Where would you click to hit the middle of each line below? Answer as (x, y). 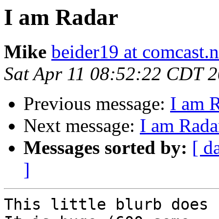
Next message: (82, 126)
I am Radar (61, 17)
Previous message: (97, 104)
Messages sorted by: (105, 148)
